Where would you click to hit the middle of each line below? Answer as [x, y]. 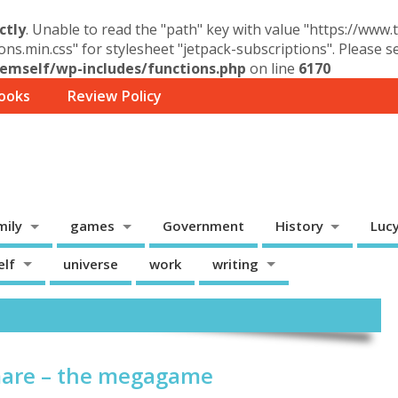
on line [272, 68]
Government [203, 226]
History [299, 226]
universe [90, 263]
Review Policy [114, 96]
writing [235, 263]
